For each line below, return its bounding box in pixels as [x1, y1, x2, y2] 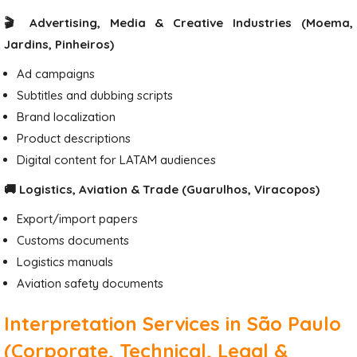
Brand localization [17, 109, 116, 124]
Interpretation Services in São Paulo [4, 312, 341, 335]
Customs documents [17, 233, 129, 248]
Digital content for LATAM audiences [17, 152, 216, 167]
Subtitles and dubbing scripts [17, 88, 173, 103]
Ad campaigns [17, 66, 95, 81]
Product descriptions [17, 131, 131, 146]
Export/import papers [17, 211, 138, 226]
